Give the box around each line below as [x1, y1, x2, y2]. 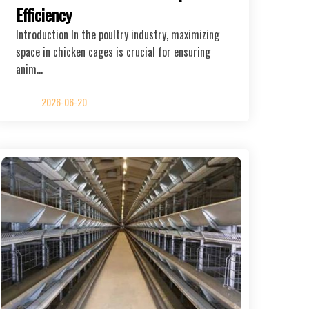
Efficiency [16, 1, 72, 27]
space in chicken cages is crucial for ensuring [16, 43, 210, 60]
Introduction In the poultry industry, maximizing [16, 26, 219, 43]
